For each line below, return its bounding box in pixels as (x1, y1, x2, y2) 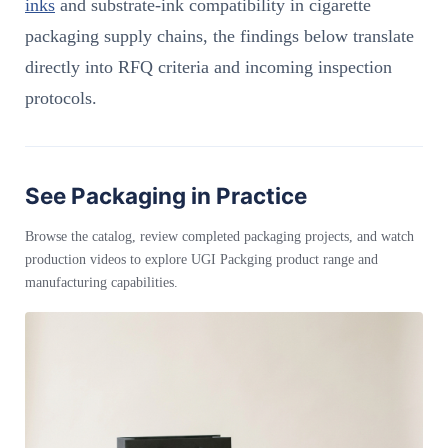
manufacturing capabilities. (25, 275, 178, 291)
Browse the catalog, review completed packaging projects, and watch (25, 229, 414, 245)
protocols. (25, 88, 97, 109)
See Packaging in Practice (25, 182, 307, 210)
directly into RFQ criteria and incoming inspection (25, 57, 392, 78)
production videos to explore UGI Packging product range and (25, 252, 378, 268)
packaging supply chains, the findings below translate (25, 26, 414, 47)
